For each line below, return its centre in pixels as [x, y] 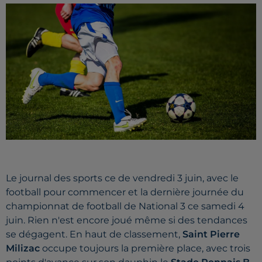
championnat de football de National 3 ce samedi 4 [125, 206]
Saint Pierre [211, 235]
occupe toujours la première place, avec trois [145, 249]
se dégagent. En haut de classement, [94, 235]
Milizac [23, 249]
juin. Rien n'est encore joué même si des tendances [127, 220]
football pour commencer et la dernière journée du [125, 192]
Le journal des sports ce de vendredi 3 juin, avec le [122, 178]
